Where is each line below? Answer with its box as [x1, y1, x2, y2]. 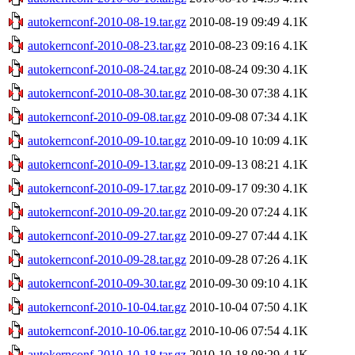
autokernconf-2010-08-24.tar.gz [28, 62, 186, 76]
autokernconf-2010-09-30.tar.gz [28, 276, 186, 290]
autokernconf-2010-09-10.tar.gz [28, 133, 186, 147]
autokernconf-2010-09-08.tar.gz [28, 109, 186, 124]
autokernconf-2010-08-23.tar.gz [28, 38, 186, 52]
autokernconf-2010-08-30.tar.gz [28, 86, 186, 100]
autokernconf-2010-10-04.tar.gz [28, 300, 186, 314]
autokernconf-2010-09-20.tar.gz [28, 204, 186, 219]
